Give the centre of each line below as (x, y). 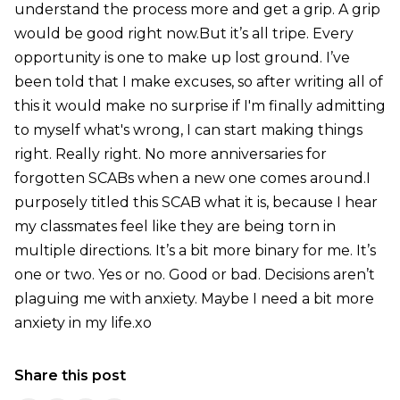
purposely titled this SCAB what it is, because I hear (196, 203)
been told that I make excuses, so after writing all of (198, 82)
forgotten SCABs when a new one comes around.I (192, 179)
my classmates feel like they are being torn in (175, 227)
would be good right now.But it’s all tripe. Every (183, 34)
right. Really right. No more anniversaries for (170, 154)
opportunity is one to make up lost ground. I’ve (182, 58)
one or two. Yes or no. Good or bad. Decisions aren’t (194, 275)
